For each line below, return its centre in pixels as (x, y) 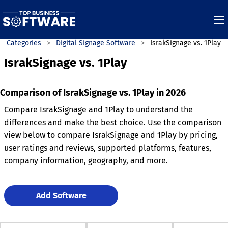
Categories (24, 43)
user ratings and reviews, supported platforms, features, (108, 148)
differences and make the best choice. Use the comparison (113, 122)
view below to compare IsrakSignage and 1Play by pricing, (111, 135)
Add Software (61, 195)
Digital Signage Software (96, 43)
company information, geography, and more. (86, 161)
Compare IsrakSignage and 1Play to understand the (98, 110)
